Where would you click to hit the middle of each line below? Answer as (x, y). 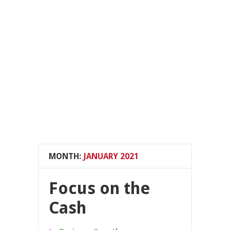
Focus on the (99, 188)
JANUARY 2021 (110, 156)
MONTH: (65, 156)
